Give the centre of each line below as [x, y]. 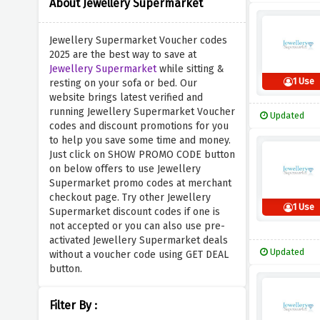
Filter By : [73, 305]
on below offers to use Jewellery [125, 169]
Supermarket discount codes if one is [134, 212]
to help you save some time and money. [140, 140]
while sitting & [190, 69]
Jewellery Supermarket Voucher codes [138, 40]
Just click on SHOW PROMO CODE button [142, 155]
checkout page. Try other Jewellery [130, 197]
